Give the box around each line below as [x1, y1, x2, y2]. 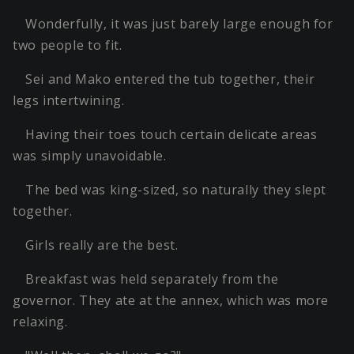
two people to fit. [13, 36, 122, 55]
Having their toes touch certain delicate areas [25, 126, 318, 144]
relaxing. [13, 313, 68, 331]
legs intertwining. [13, 92, 125, 110]
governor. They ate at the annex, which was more [13, 292, 330, 310]
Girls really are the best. [25, 236, 179, 254]
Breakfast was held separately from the [25, 270, 279, 288]
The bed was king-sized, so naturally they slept [25, 181, 327, 199]
